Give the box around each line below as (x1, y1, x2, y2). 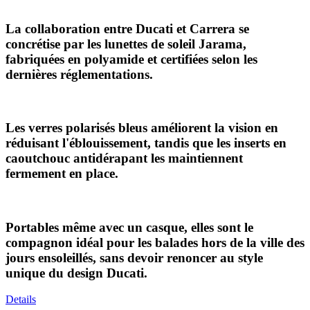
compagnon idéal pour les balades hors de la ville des (6, 235, 304, 250)
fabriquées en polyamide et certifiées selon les (6, 51, 257, 66)
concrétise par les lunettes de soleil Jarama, (6, 36, 246, 51)
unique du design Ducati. (6, 265, 147, 280)
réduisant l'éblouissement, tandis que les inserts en (6, 136, 286, 151)
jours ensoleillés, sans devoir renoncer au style (6, 250, 263, 265)
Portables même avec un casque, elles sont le (6, 219, 253, 235)
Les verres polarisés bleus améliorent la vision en (6, 120, 278, 136)
